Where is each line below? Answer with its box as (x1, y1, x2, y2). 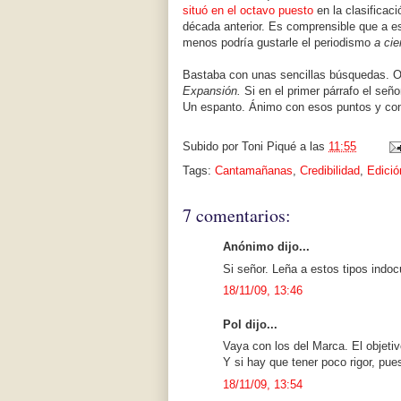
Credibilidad (300, 164, 360, 178)
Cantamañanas (215, 164, 293, 178)
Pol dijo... (223, 317, 277, 331)
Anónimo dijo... (223, 240, 310, 254)
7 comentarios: (183, 203, 291, 228)
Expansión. (183, 84, 241, 98)
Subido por (183, 140, 242, 154)
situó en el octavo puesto (183, 4, 313, 18)
